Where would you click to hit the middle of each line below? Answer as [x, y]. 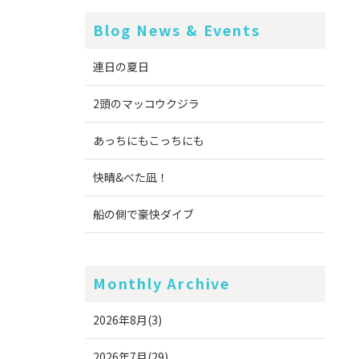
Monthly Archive [161, 282]
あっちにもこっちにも [149, 140]
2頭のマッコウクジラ [146, 103]
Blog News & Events [177, 29]
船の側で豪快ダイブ [143, 214]
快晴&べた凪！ [131, 177]
